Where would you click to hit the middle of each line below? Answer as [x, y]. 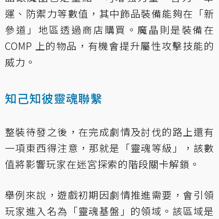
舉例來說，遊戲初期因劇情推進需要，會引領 [109, 195]
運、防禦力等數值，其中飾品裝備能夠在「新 [109, 13]
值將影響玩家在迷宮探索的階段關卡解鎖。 [102, 164]
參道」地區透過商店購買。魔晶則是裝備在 [109, 29]
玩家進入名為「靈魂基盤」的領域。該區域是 [109, 211]
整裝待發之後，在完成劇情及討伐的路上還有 [109, 131]
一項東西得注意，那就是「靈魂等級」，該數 [109, 148]
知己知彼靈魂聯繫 [54, 98]
